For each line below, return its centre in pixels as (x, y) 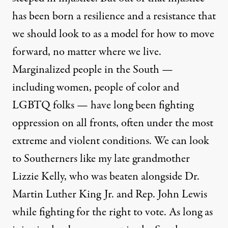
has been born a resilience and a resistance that (114, 17)
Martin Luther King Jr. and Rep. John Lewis (110, 195)
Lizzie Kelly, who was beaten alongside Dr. (106, 177)
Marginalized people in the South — (93, 70)
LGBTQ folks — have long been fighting (103, 106)
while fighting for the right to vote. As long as (112, 212)
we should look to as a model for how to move (113, 34)
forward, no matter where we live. (87, 52)
